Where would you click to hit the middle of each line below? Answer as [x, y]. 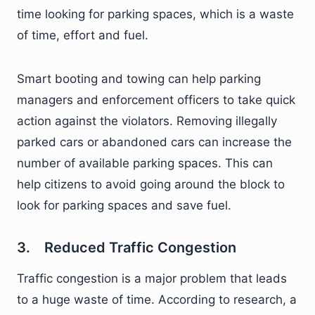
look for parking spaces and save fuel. [124, 205]
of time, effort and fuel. [83, 35]
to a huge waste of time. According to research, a [157, 300]
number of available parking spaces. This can [145, 163]
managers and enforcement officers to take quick [156, 100]
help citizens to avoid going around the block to [151, 184]
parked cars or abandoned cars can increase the [154, 142]
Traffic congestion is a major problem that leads [152, 278]
